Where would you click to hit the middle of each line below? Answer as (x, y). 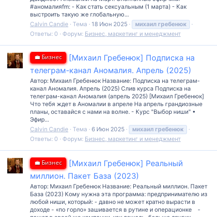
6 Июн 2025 (108, 129)
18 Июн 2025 (109, 24)
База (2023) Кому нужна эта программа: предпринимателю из (119, 194)
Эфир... (39, 120)
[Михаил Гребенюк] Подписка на (132, 58)
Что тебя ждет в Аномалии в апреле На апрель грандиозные (116, 104)
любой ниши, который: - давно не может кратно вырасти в (113, 202)
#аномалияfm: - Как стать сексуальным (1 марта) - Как (108, 6)
